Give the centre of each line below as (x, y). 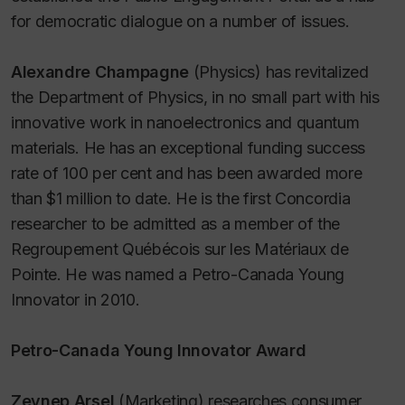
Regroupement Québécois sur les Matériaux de (180, 249)
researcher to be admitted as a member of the (176, 224)
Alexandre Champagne (100, 72)
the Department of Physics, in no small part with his (195, 97)
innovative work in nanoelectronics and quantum (185, 122)
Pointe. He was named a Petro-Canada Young (178, 274)
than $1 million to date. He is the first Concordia (181, 198)
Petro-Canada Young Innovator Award (159, 350)
